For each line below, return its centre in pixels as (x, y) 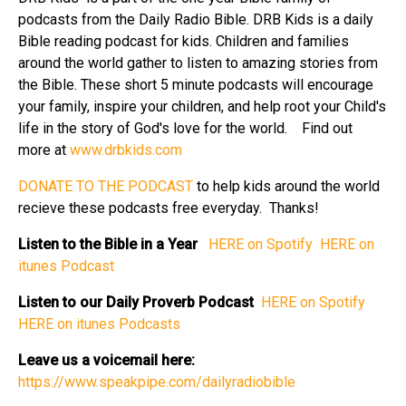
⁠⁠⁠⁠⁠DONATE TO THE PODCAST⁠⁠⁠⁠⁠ (106, 186)
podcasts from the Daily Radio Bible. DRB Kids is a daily (196, 19)
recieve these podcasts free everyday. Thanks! (169, 208)
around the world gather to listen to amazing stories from (198, 63)
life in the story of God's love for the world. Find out (185, 128)
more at (44, 150)
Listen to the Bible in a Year (111, 244)
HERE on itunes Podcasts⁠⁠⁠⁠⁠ (99, 324)
